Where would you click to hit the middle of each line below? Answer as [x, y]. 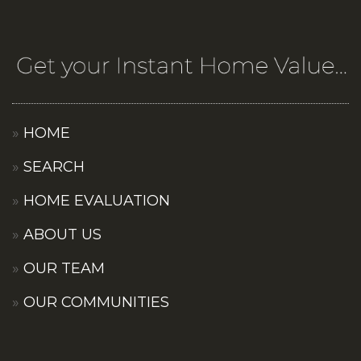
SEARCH [54, 166]
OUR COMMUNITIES [96, 302]
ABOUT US [62, 234]
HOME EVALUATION [97, 200]
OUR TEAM [64, 268]
